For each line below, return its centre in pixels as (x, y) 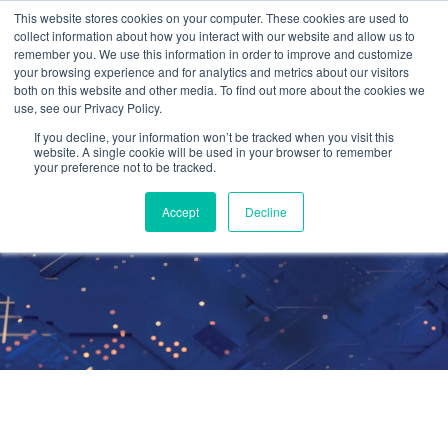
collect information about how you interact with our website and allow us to (214, 35)
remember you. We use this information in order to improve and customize (213, 53)
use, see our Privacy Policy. (88, 107)
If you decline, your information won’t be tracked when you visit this (214, 136)
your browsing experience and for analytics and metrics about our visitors (211, 71)
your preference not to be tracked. (125, 166)
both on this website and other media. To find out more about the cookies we (219, 89)
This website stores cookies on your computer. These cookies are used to (211, 17)
